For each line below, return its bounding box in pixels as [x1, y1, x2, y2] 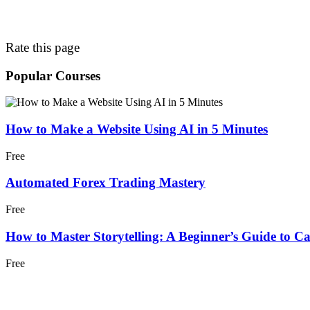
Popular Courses [6, 68, 100, 83]
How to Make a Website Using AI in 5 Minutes [6, 121, 268, 136]
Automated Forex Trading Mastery [6, 175, 206, 190]
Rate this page [6, 39, 80, 55]
